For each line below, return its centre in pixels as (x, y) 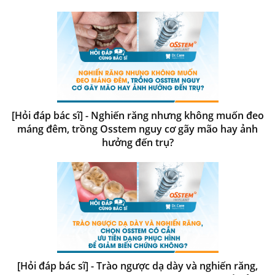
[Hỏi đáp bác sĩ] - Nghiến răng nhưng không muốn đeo (137, 115)
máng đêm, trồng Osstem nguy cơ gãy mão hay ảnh (137, 129)
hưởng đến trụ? (137, 142)
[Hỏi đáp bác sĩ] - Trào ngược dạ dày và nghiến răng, (137, 265)
